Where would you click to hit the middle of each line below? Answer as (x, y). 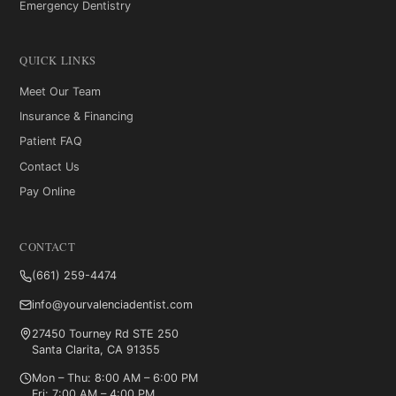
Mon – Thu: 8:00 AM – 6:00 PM (115, 378)
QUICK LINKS (57, 61)
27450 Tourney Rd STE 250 (106, 333)
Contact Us (49, 166)
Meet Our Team (60, 91)
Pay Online (47, 192)
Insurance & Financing (76, 117)
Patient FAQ (50, 141)
